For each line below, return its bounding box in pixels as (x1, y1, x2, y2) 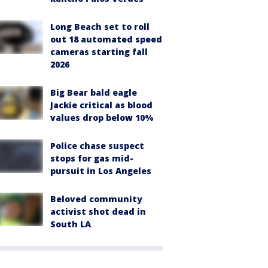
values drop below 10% (50, 112, 154, 123)
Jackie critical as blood (50, 99, 153, 111)
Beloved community (50, 193, 142, 205)
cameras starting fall (50, 46, 148, 57)
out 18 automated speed (50, 33, 162, 45)
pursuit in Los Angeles (50, 165, 151, 176)
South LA (50, 218, 91, 230)
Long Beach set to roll (50, 21, 150, 32)
